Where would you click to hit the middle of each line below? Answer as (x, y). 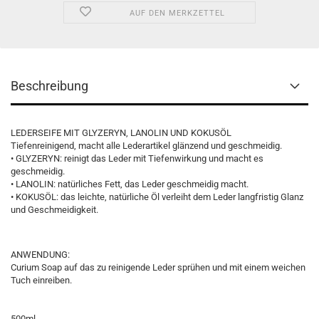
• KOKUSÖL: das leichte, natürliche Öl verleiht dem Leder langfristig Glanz (157, 197)
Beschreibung (49, 86)
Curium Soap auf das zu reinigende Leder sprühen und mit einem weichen (158, 267)
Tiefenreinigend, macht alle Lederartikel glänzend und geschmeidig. (146, 146)
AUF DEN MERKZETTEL (177, 13)
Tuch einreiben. (41, 280)
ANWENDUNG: (40, 255)
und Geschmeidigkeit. (54, 210)
